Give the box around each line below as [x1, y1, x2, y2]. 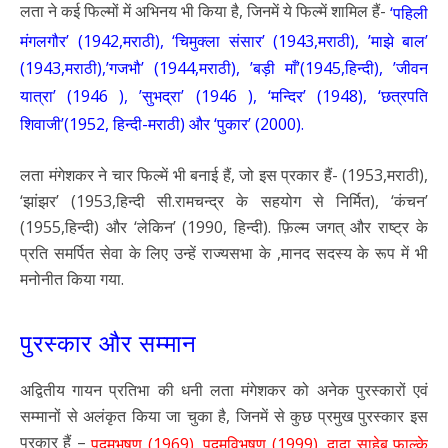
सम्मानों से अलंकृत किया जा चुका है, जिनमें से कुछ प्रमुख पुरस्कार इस [20, 405, 428, 428]
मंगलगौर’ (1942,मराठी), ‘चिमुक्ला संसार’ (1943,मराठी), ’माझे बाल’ [20, 29, 428, 52]
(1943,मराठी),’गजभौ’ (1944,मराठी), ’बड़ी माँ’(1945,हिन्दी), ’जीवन [20, 57, 428, 80]
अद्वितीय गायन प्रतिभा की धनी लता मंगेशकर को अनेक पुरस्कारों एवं [20, 379, 428, 402]
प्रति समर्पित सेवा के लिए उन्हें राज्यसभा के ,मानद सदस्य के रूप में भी [20, 242, 428, 265]
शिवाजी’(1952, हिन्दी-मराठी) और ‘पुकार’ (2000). [20, 112, 304, 135]
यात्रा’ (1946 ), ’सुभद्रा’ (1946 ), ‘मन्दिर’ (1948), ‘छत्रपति [20, 84, 428, 107]
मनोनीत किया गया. [20, 268, 124, 291]
